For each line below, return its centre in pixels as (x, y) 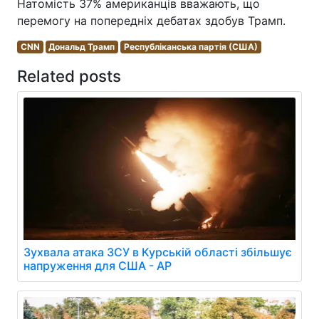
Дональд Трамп (82, 46)
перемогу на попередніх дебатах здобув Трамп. (151, 20)
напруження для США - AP (98, 265)
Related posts (69, 75)
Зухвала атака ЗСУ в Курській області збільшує (158, 252)
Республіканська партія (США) (190, 46)
